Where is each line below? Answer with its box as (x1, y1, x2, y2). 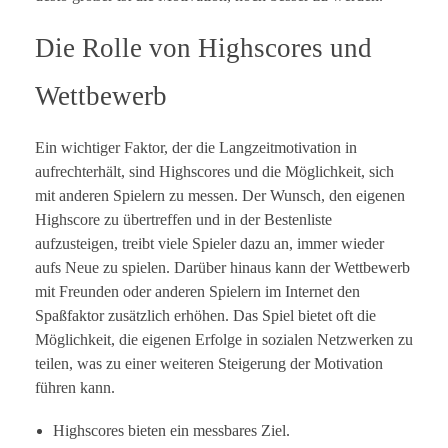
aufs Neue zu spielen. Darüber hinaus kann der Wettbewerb (35, 259, 410, 277)
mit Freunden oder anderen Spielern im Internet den (35, 283, 360, 301)
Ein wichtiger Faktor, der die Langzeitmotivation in (35, 139, 357, 157)
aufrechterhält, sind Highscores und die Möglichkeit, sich (35, 163, 394, 181)
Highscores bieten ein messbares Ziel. (52, 422, 290, 440)
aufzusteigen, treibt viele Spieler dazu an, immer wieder (35, 235, 384, 253)
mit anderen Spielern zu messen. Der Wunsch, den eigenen (35, 187, 405, 205)
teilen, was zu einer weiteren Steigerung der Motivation (35, 355, 383, 373)
